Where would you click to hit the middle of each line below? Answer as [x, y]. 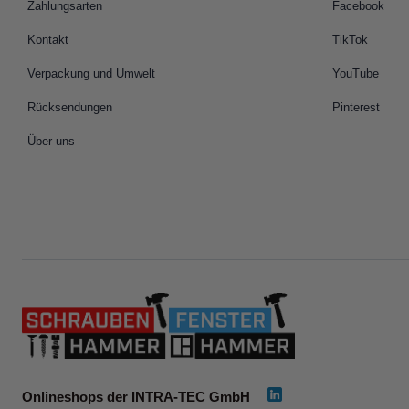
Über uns [51, 141]
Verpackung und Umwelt [91, 73]
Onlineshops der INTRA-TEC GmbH [138, 396]
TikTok [350, 39]
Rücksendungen [70, 107]
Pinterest [356, 107]
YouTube [356, 73]
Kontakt [48, 39]
